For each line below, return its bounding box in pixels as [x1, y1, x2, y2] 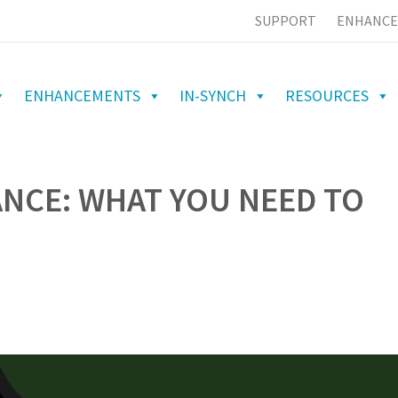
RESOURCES [285, 84, 369, 106]
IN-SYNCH [179, 84, 246, 106]
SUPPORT [255, 11, 316, 29]
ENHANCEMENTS [24, 84, 140, 106]
